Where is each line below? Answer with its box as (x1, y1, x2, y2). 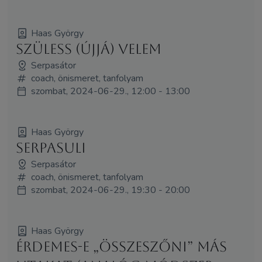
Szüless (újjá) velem (15, 40, 161, 57)
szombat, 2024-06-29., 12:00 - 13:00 (30, 84, 190, 98)
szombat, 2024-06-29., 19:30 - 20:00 (30, 183, 190, 196)
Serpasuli (15, 139, 86, 156)
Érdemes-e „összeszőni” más (15, 238, 227, 255)
